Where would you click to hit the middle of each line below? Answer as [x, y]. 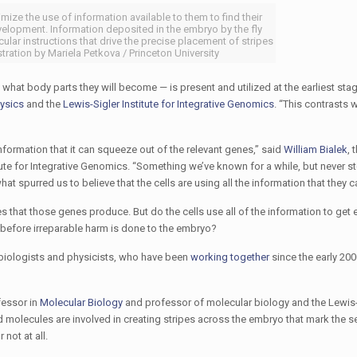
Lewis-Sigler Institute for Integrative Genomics [168, 104]
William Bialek [315, 149]
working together [229, 257]
